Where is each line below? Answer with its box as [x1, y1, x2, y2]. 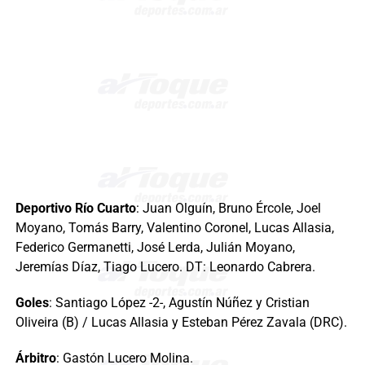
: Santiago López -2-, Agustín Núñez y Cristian [48, 294, 310, 310]
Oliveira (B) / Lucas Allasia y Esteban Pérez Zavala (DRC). [15, 314, 347, 330]
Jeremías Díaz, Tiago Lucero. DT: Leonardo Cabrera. [15, 258, 315, 275]
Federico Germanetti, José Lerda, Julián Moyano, [15, 239, 295, 255]
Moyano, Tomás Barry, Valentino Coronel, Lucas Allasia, [15, 219, 334, 235]
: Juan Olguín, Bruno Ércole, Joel [135, 200, 321, 216]
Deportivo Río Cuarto [15, 200, 136, 216]
